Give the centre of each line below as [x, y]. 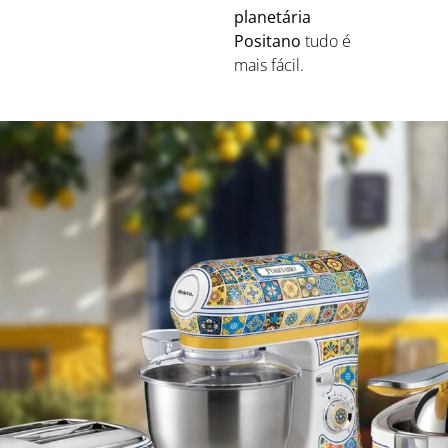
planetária [272, 16]
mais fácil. [269, 64]
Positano [267, 40]
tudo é [326, 40]
